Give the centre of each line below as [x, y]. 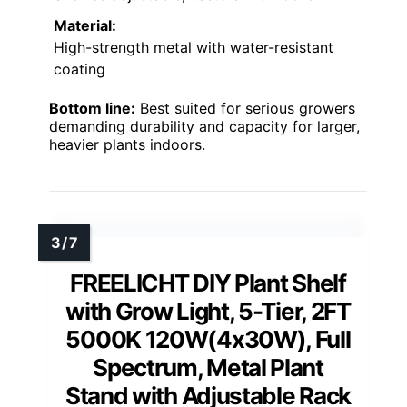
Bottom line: [92, 108]
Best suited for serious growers [245, 108]
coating [79, 69]
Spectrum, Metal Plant [208, 367]
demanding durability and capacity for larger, [204, 126]
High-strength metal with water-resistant [194, 47]
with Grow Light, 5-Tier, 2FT [208, 311]
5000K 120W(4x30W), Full [208, 339]
